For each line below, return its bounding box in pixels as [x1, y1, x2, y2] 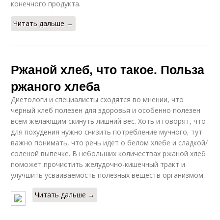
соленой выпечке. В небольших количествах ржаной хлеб [11, 149, 206, 158]
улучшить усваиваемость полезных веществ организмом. [11, 170, 205, 180]
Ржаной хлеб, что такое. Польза [11, 60, 205, 78]
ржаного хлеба [11, 77, 101, 95]
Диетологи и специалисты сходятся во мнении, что [11, 95, 184, 104]
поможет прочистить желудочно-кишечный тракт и [11, 160, 186, 169]
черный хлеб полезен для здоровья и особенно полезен [11, 106, 201, 115]
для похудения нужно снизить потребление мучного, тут [11, 127, 203, 137]
